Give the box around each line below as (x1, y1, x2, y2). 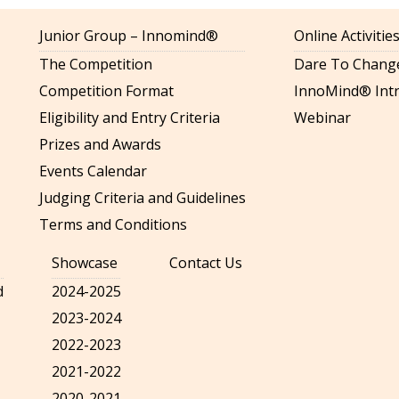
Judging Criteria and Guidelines (39, 188, 246, 208)
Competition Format (39, 81, 174, 101)
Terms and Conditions (39, 215, 187, 234)
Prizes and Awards (39, 134, 161, 154)
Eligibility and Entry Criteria (39, 108, 220, 127)
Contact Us (169, 253, 242, 273)
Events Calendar (39, 161, 147, 181)
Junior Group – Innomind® (39, 26, 218, 45)
